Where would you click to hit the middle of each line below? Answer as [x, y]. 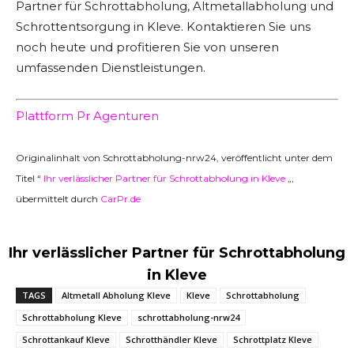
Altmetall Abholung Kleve [116, 295]
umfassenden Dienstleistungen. [111, 67]
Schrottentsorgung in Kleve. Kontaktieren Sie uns [163, 26]
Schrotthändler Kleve [171, 339]
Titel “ [30, 178]
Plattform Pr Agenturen [87, 116]
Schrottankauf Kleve [66, 339]
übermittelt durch [58, 199]
